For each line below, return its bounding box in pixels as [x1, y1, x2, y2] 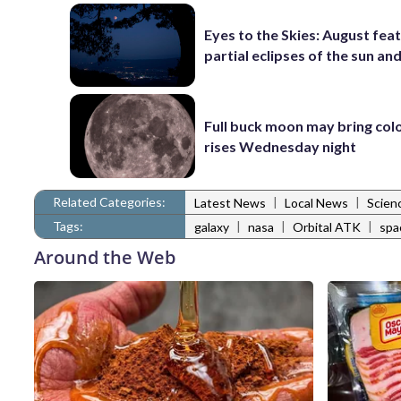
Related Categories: [53, 193, 166, 209]
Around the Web [34, 244, 175, 269]
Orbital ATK [293, 219, 361, 235]
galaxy [194, 219, 229, 235]
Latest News [194, 195, 266, 211]
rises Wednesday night [204, 138, 357, 155]
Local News [285, 195, 348, 211]
